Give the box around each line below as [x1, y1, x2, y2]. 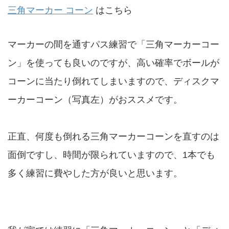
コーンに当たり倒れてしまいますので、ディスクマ [8, 76, 219, 86]
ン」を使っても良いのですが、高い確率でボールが [8, 57, 219, 68]
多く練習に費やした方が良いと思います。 [8, 168, 182, 178]
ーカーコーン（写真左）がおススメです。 [8, 94, 182, 105]
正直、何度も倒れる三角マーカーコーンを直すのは [8, 131, 219, 142]
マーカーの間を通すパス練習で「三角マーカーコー [8, 39, 219, 50]
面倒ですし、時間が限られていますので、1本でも [8, 149, 215, 160]
